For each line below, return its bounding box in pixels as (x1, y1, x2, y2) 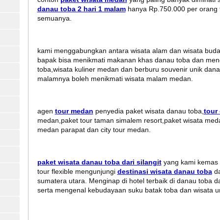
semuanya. (37, 14, 72, 23)
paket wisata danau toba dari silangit (37, 158, 162, 166)
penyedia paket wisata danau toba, (93, 107, 204, 115)
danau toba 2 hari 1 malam (37, 5, 126, 13)
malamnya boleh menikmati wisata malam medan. (37, 75, 193, 83)
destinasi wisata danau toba (117, 167, 212, 176)
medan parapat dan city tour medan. (37, 126, 151, 134)
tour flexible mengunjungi (37, 167, 117, 176)
